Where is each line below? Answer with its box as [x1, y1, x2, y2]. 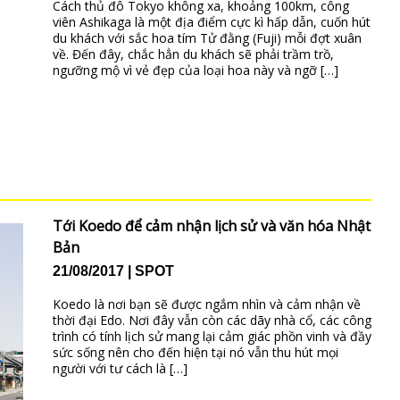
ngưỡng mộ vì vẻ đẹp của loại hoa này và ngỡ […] [52, 62, 338, 79]
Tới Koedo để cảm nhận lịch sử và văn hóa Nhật [52, 216, 371, 236]
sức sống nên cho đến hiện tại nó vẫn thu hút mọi [52, 344, 338, 362]
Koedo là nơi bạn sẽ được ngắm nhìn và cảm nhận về [52, 296, 361, 313]
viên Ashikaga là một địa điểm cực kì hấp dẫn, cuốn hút [52, 13, 371, 31]
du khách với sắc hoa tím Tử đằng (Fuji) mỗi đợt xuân [52, 29, 362, 47]
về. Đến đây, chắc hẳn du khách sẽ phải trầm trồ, [52, 46, 334, 63]
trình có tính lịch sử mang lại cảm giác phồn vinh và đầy [52, 328, 371, 346]
